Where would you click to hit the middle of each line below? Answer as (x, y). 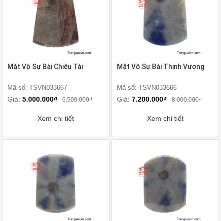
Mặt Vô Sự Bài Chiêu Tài (45, 67)
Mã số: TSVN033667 (37, 88)
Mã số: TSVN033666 (147, 88)
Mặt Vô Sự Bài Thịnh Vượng (161, 67)
